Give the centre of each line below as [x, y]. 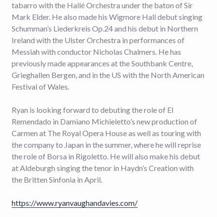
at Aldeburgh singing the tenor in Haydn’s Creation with [103, 168]
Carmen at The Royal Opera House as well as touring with [106, 133]
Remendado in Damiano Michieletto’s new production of [104, 121]
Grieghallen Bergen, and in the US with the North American [108, 75]
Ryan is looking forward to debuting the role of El [93, 110]
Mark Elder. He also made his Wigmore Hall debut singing [107, 17]
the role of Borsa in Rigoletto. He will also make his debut [106, 156]
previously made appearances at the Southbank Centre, [102, 63]
